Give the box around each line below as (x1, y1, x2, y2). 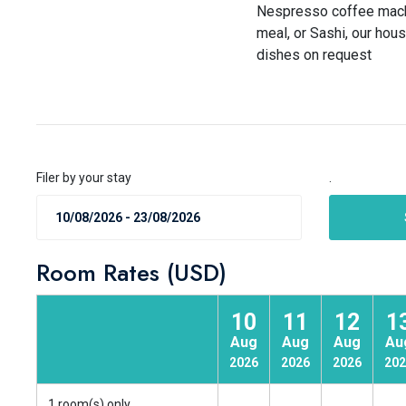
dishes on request (256, 46, 372, 63)
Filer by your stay (36, 170, 131, 185)
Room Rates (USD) (36, 256, 227, 290)
